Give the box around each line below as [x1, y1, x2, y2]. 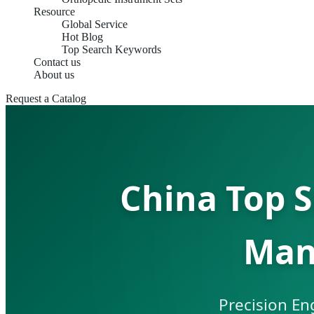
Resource [34, 6, 75, 18]
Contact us [34, 56, 81, 68]
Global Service [62, 18, 128, 30]
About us [34, 69, 74, 81]
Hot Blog [62, 31, 103, 43]
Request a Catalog [6, 93, 86, 104]
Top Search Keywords [62, 43, 161, 55]
